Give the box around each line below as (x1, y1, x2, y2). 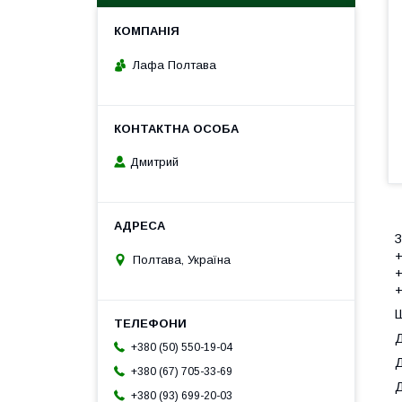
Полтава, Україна (133, 252, 231, 267)
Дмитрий (130, 155, 179, 170)
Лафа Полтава (133, 57, 216, 72)
